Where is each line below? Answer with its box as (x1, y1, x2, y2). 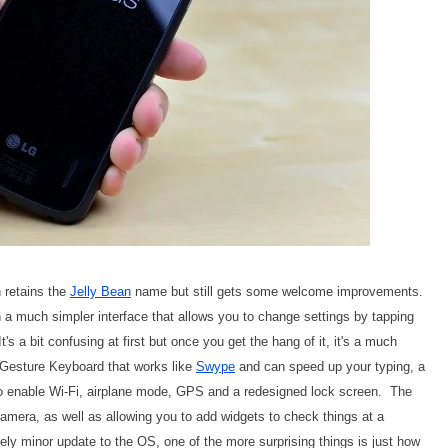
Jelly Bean (70, 283, 131, 299)
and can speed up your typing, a (235, 358, 425, 374)
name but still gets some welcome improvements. (131, 283, 423, 299)
